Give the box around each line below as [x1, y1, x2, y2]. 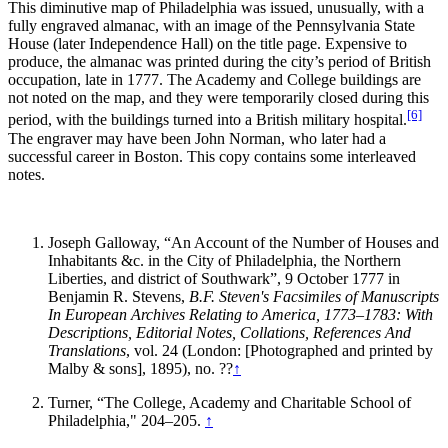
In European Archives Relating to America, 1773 [48, 305, 356, 323]
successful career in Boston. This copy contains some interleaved [8, 147, 416, 165]
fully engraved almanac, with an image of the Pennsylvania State [8, 17, 415, 35]
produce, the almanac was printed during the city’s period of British [8, 53, 431, 71]
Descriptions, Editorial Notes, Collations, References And [48, 323, 411, 341]
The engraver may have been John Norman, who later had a [8, 129, 386, 147]
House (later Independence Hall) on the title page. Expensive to [8, 35, 407, 53]
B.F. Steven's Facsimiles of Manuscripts [189, 287, 439, 305]
